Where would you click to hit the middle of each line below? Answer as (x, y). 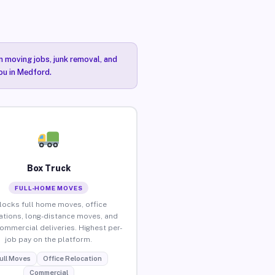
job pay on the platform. (49, 239)
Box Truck (48, 168)
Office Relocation (72, 258)
